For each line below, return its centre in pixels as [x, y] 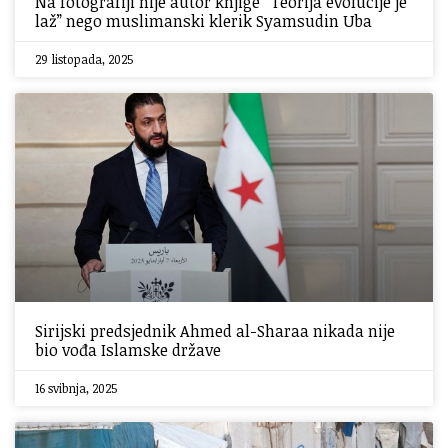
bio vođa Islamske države [128, 350]
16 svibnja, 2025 [76, 388]
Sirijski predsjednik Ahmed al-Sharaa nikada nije [215, 331]
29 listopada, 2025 [84, 59]
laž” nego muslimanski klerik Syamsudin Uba [203, 21]
